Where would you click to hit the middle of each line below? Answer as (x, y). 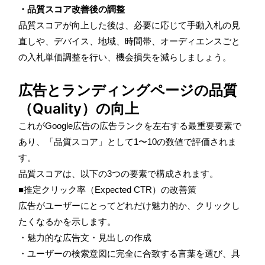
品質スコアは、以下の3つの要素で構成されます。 (118, 173)
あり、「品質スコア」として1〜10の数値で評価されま (127, 141)
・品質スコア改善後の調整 (72, 9)
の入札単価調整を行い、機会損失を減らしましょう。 (125, 57)
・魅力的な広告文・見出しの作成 (85, 237)
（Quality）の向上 (79, 108)
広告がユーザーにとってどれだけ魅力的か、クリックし (129, 205)
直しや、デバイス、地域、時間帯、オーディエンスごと (129, 41)
